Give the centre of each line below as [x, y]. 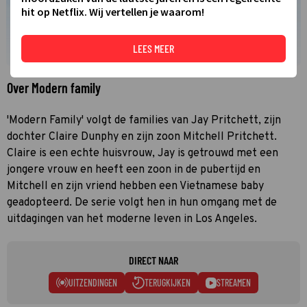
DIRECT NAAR [153, 260]
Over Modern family [54, 87]
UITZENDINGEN [93, 282]
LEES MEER [153, 48]
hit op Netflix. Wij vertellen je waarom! [113, 11]
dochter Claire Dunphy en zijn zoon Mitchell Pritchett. [142, 137]
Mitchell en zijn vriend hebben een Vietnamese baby [135, 186]
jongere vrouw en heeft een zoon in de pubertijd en [134, 170]
